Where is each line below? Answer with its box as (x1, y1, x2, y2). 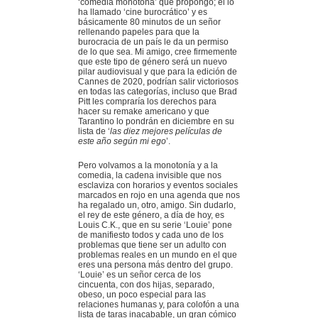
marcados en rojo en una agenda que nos (78, 190, 240, 201)
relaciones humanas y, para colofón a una (78, 300, 239, 310)
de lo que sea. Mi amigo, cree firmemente (78, 47, 237, 57)
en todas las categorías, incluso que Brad (78, 87, 237, 97)
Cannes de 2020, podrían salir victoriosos (78, 77, 238, 87)
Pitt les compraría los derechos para (78, 97, 216, 107)
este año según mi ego (78, 136, 166, 147)
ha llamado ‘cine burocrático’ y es (78, 7, 207, 18)
